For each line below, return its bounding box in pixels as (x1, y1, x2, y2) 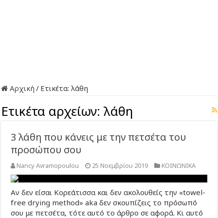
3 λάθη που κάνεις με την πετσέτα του (11, 130, 186, 144)
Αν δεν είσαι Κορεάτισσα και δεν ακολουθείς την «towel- (11, 187, 206, 197)
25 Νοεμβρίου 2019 (92, 161, 148, 170)
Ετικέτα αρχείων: (1, 102, 104, 120)
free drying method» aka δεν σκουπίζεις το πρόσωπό (11, 198, 198, 207)
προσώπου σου (11, 143, 82, 156)
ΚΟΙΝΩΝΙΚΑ (162, 161, 196, 170)
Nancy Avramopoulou (17, 161, 79, 170)
